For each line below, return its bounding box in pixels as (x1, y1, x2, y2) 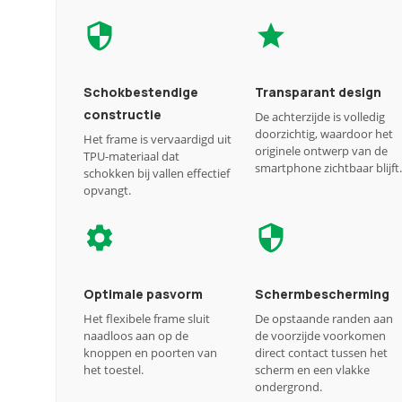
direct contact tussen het (255, 345, 388, 361)
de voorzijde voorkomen (255, 328, 386, 344)
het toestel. (83, 362, 144, 378)
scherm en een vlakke (255, 362, 370, 378)
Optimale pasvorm (83, 285, 203, 302)
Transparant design (255, 83, 381, 100)
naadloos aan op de (83, 328, 188, 344)
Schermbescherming (255, 285, 389, 302)
